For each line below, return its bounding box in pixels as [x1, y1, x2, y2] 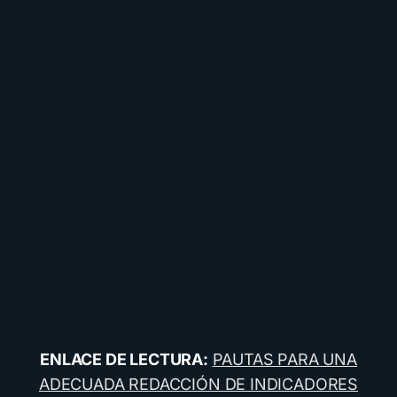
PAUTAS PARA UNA [212, 349, 357, 369]
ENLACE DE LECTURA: [40, 349, 208, 369]
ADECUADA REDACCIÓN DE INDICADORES [38, 374, 359, 393]
